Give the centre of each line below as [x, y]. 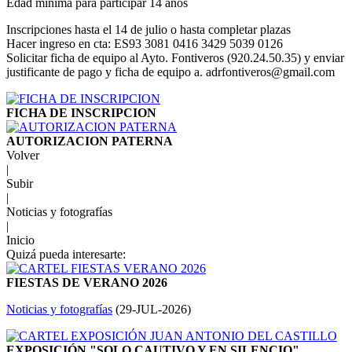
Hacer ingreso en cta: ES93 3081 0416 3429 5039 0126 [145, 44]
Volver [23, 156]
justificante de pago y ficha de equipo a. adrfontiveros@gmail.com [170, 72]
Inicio [20, 240]
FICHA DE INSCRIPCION [81, 113]
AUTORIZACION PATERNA [90, 141]
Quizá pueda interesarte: [66, 255]
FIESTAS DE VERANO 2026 [87, 283]
